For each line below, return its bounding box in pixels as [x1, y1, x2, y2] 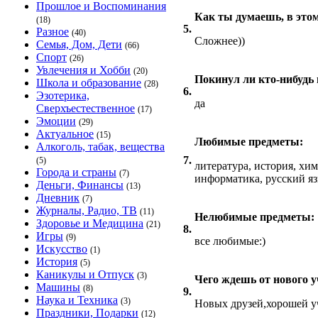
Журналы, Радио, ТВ [36, 204, 137, 216]
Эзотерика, [36, 89, 89, 102]
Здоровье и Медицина [36, 217, 143, 229]
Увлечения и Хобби [36, 64, 131, 76]
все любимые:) [194, 235, 265, 247]
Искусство [36, 243, 87, 255]
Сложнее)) [194, 35, 245, 47]
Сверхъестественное [36, 102, 135, 114]
